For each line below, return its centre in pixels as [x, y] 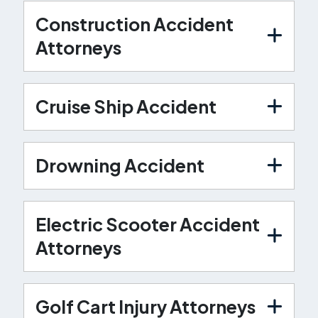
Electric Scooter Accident [147, 224]
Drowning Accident [120, 165]
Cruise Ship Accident [126, 106]
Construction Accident [134, 24]
